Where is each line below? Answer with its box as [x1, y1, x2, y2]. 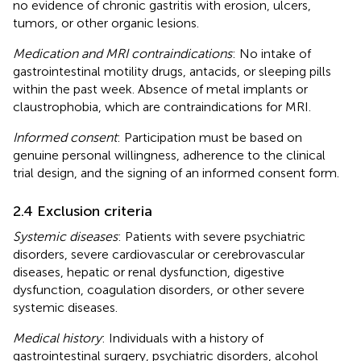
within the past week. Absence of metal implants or [13, 81, 308, 97]
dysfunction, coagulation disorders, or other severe [13, 281, 305, 297]
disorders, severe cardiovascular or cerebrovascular [13, 246, 305, 262]
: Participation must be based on [117, 129, 302, 145]
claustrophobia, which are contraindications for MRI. [13, 98, 311, 114]
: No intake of [232, 45, 311, 61]
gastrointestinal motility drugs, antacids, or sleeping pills [13, 63, 331, 79]
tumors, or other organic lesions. [13, 15, 199, 31]
